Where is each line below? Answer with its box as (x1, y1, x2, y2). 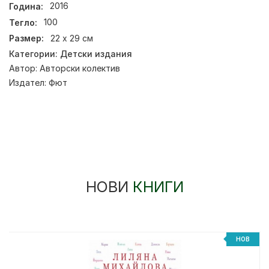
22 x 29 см (50, 33, 94, 44)
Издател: (9, 77, 49, 88)
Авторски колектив (40, 62, 120, 73)
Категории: (9, 48, 60, 59)
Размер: (9, 33, 44, 44)
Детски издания (60, 48, 132, 59)
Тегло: (9, 17, 37, 28)
